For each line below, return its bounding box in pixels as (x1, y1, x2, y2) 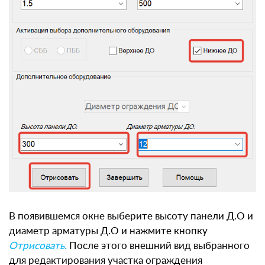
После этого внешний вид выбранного (67, 241, 250, 251)
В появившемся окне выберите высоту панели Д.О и (9, 211, 253, 222)
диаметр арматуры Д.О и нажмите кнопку (9, 226, 208, 237)
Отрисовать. (9, 241, 67, 251)
